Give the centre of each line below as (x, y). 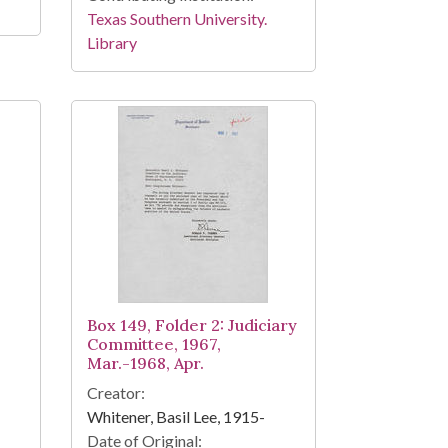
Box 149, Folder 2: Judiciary (191, 325)
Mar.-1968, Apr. (145, 363)
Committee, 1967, (153, 344)
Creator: (115, 393)
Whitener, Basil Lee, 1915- (175, 417)
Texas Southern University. (176, 19)
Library (111, 43)
